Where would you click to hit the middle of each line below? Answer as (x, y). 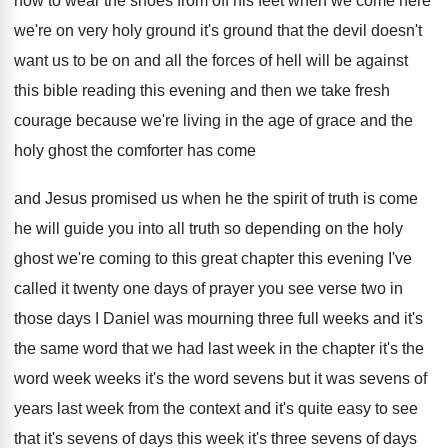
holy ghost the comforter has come (135, 150)
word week (52, 378)
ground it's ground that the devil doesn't (284, 30)
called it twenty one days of (109, 288)
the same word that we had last (123, 348)
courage (43, 120)
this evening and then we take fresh (265, 90)
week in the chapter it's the (330, 348)
